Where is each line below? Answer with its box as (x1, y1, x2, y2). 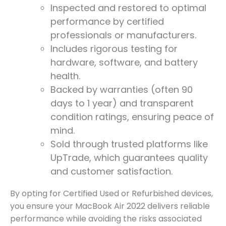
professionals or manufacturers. (50, 29, 196, 41)
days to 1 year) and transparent (50, 97, 194, 109)
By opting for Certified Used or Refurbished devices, (10, 188, 213, 199)
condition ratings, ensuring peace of (50, 110, 214, 123)
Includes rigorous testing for (50, 42, 178, 55)
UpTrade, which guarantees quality (50, 151, 208, 164)
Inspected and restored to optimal (50, 2, 206, 14)
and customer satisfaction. (50, 165, 173, 178)
